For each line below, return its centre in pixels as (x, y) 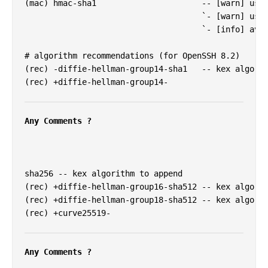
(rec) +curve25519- (68, 213)
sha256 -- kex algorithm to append (103, 174)
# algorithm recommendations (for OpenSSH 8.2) (132, 56)
